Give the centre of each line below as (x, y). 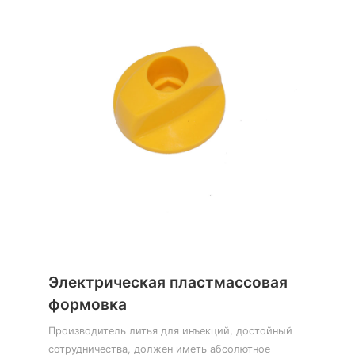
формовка (88, 304)
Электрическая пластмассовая (168, 282)
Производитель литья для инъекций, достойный (170, 331)
